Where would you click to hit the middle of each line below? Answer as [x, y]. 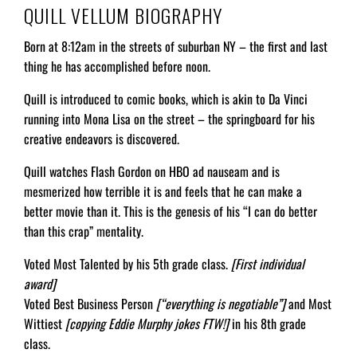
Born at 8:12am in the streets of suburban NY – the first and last [176, 46]
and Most [308, 304]
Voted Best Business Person [90, 304]
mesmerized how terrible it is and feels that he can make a [163, 191]
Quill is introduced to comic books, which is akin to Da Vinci [166, 99]
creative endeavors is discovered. [102, 139]
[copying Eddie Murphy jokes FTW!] [147, 324]
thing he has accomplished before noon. [117, 66]
